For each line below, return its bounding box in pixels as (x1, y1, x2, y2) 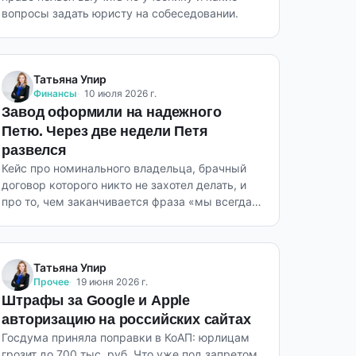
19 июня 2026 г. (76, 276, 149, 288)
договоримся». (2, 211, 84, 225)
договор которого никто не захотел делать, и (2, 178, 247, 192)
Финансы (33, 87, 78, 99)
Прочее (33, 276, 70, 288)
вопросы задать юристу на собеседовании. (2, 6, 239, 20)
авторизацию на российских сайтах (2, 311, 251, 327)
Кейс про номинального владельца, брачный (2, 161, 247, 175)
